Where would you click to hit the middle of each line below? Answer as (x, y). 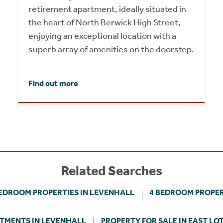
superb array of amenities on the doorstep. (111, 50)
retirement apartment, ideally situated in (108, 9)
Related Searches (111, 171)
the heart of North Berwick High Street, (105, 23)
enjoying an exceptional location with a (103, 36)
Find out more (54, 83)
